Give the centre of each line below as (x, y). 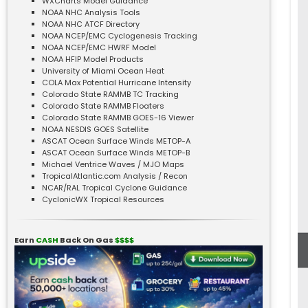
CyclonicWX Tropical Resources (103, 199)
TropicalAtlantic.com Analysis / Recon (115, 176)
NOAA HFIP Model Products (93, 59)
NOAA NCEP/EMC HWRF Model (99, 47)
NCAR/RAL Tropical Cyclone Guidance (114, 187)
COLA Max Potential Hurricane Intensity (117, 82)
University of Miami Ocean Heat (103, 70)
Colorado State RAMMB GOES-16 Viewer (118, 117)
